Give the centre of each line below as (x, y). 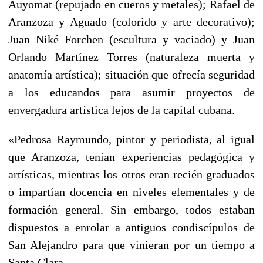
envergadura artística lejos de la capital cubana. (122, 109)
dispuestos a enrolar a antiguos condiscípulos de (131, 227)
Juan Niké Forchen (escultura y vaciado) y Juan (131, 39)
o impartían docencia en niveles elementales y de (131, 192)
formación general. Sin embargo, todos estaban (131, 209)
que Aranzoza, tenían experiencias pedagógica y (131, 156)
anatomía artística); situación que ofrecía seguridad (131, 74)
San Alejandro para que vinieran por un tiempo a (131, 245)
